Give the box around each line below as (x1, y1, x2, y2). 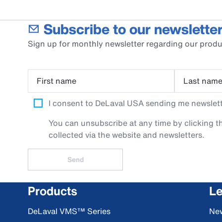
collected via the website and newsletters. (49, 128, 205, 141)
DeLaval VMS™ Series (28, 205, 111, 217)
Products (28, 181, 77, 200)
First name (37, 74, 76, 87)
